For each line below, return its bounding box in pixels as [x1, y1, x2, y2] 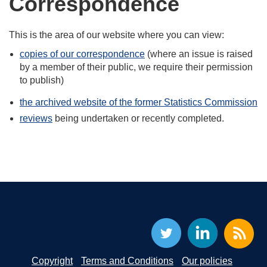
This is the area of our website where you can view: [9, 30, 224, 40]
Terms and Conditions [81, 256, 173, 266]
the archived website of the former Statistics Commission [20, 97, 257, 107]
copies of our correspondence [20, 49, 145, 59]
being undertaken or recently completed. [52, 113, 224, 123]
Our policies [182, 256, 232, 266]
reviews [20, 113, 52, 123]
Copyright [32, 256, 73, 266]
